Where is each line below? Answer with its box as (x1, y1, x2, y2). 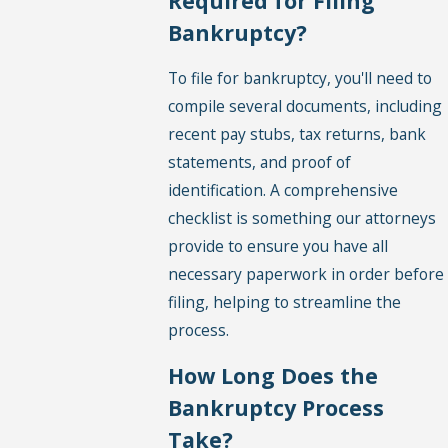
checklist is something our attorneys (168, 207, 437, 230)
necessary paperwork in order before (168, 263, 445, 286)
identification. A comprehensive (168, 179, 399, 202)
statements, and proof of (168, 151, 352, 174)
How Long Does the (168, 361, 379, 391)
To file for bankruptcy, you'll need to (168, 67, 433, 90)
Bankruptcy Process (168, 393, 385, 423)
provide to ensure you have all (168, 235, 389, 258)
